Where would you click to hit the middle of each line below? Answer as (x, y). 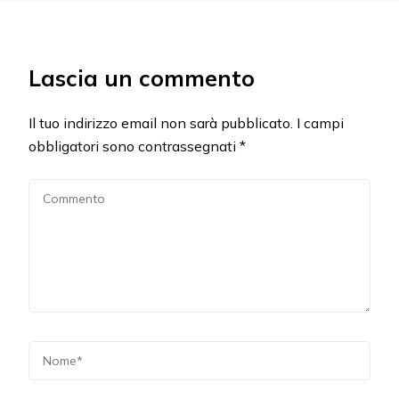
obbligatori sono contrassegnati (134, 147)
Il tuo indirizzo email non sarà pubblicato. (161, 123)
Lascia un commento (142, 78)
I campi (320, 123)
